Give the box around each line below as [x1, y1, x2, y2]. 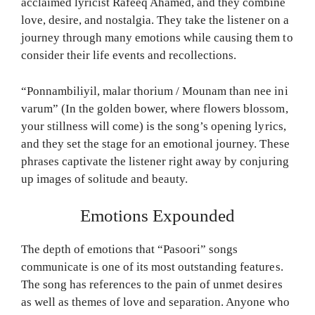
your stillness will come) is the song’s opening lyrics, [21, 119, 286, 133]
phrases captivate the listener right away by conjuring [21, 154, 289, 168]
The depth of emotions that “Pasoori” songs [21, 243, 238, 257]
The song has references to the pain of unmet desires [21, 278, 283, 292]
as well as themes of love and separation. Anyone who [21, 295, 290, 309]
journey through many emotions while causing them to [21, 31, 293, 45]
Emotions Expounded [79, 206, 236, 226]
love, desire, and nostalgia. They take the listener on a [21, 13, 289, 27]
